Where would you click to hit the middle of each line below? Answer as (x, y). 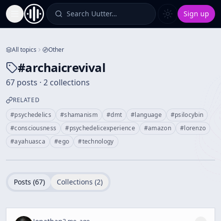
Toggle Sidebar (39, 18)
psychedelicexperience (102, 128)
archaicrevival (65, 67)
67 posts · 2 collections (48, 82)
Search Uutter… (92, 14)
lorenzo (195, 128)
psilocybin (189, 115)
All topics (24, 50)
